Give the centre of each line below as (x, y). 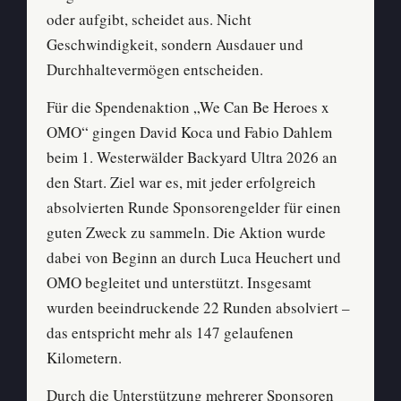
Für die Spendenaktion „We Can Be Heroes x (188, 107)
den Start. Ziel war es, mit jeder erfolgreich (181, 183)
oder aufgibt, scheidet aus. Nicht (149, 20)
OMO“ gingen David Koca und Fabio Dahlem (189, 132)
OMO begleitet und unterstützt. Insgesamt (179, 283)
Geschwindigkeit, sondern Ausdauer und (175, 45)
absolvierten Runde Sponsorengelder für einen (194, 208)
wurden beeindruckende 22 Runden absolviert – (198, 308)
